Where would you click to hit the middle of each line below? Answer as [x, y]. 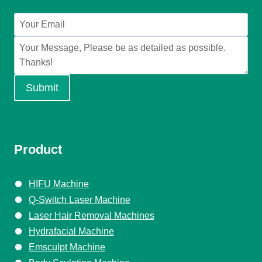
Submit [42, 87]
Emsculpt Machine [67, 247]
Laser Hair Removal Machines [92, 216]
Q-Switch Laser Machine [80, 200]
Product [38, 149]
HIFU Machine [59, 184]
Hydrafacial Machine [71, 231]
